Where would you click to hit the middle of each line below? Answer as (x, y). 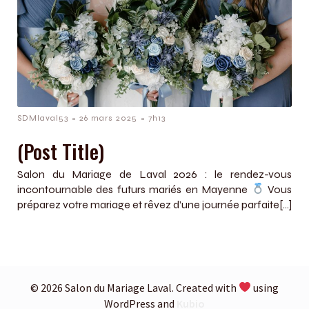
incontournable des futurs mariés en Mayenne (134, 189)
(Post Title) (61, 151)
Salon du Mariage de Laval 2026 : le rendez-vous (154, 174)
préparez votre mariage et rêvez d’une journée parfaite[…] (154, 204)
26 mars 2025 (108, 118)
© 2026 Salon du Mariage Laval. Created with (134, 287)
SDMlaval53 (43, 118)
